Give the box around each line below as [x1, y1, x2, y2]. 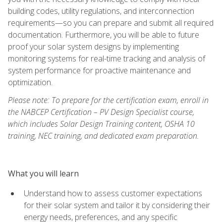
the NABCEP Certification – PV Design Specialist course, [8, 106, 194, 117]
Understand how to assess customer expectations [24, 187, 202, 199]
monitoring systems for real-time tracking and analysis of [8, 53, 205, 64]
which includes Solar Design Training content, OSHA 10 [8, 118, 195, 129]
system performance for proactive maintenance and [8, 64, 191, 76]
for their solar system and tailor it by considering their [24, 199, 210, 211]
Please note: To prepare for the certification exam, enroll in [8, 94, 209, 106]
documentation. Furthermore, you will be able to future [8, 29, 199, 40]
